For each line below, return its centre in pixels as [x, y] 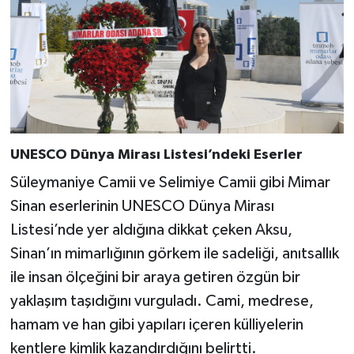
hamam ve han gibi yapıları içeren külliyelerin [156, 324]
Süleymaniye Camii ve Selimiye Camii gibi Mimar [170, 182]
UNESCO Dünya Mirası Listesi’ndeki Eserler [156, 155]
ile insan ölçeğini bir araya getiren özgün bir [155, 277]
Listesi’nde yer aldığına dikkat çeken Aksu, [151, 230]
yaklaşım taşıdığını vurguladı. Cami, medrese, [162, 301]
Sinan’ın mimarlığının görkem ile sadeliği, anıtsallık [174, 253]
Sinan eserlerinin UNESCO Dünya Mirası [142, 206]
